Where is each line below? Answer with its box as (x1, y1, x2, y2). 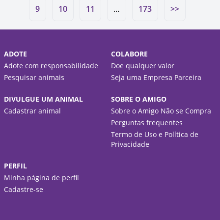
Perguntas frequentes (111, 117, 183, 127)
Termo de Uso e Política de (111, 129, 198, 139)
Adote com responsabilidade (4, 60, 98, 70)
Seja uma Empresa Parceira (111, 72, 201, 82)
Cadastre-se (4, 184, 43, 194)
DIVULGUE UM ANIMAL (4, 94, 83, 104)
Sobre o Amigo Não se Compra (111, 106, 211, 115)
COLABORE (111, 49, 148, 58)
